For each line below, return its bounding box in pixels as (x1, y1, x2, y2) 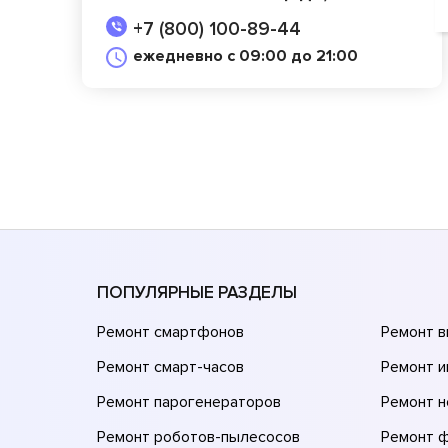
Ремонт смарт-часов (97, 356, 244, 377)
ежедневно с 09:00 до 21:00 (133, 46, 358, 67)
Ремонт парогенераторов (97, 391, 281, 412)
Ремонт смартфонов (97, 321, 244, 342)
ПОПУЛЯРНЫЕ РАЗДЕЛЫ (97, 281, 297, 303)
